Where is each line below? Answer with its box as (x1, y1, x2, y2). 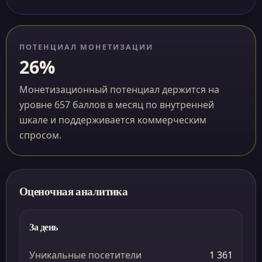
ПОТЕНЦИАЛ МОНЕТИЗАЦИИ (19, 42, 153, 52)
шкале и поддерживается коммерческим (19, 113, 206, 126)
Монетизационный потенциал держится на (19, 83, 219, 96)
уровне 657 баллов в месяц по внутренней (19, 98, 214, 111)
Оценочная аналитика (19, 183, 128, 199)
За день (29, 220, 58, 233)
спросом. (19, 129, 61, 142)
